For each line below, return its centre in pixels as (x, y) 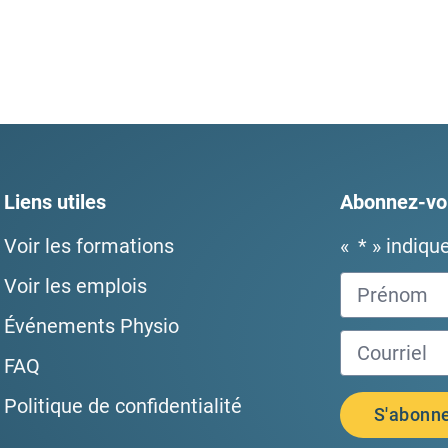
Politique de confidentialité (122, 406)
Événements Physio (91, 326)
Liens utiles (54, 202)
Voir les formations (88, 246)
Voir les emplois (75, 286)
